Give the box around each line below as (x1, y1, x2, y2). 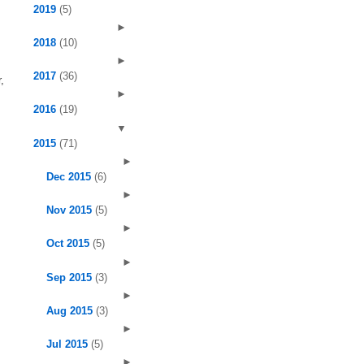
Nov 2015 (45, 204, 95, 216)
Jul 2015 (45, 338, 91, 350)
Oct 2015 (45, 237, 93, 250)
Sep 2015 (45, 271, 95, 284)
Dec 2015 (45, 170, 94, 183)
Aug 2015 (45, 304, 96, 317)
